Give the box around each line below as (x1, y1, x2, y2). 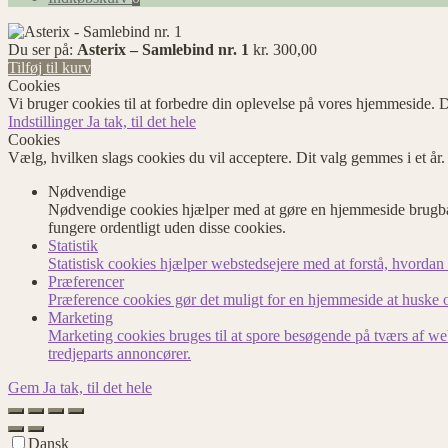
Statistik (48, 236, 98, 254)
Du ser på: (8, 40, 77, 58)
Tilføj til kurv (8, 58, 91, 76)
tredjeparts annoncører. (48, 344, 191, 362)
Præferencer (48, 272, 124, 290)
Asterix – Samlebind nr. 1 (77, 40, 249, 58)
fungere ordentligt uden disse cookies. (48, 218, 286, 236)
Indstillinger (8, 112, 87, 130)
